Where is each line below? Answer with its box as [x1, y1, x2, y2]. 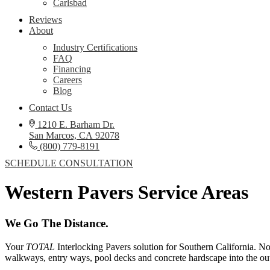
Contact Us [29, 102, 72, 113]
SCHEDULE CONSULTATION [5, 158, 133, 168]
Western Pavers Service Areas [5, 181, 248, 204]
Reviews [29, 14, 62, 25]
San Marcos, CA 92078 [29, 130, 119, 140]
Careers [53, 75, 82, 85]
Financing [53, 64, 91, 74]
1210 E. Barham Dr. [37, 119, 115, 130]
